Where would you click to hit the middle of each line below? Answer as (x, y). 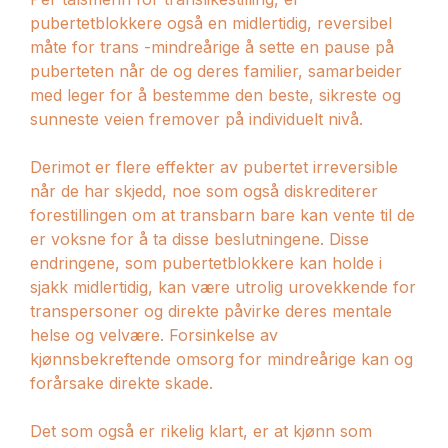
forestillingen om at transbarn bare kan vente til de (222, 214)
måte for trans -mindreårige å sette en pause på (212, 46)
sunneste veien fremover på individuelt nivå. (196, 118)
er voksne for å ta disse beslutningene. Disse (199, 238)
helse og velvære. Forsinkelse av (154, 334)
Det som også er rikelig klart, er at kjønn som (201, 430)
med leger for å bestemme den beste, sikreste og (215, 94)
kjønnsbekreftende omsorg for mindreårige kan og (221, 358)
